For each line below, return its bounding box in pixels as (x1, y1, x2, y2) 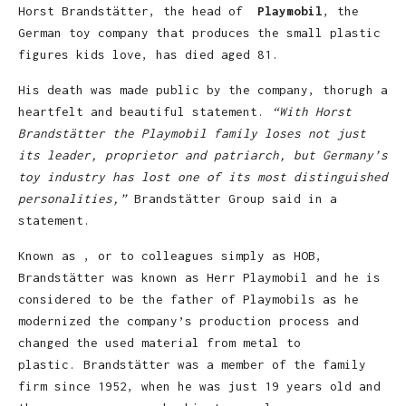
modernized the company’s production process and (18, 314, 359, 329)
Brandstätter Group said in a (127, 191, 337, 207)
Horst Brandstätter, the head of (18, 4, 257, 19)
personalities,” (18, 191, 127, 207)
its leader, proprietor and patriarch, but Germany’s (18, 148, 388, 163)
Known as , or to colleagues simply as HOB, (18, 248, 323, 264)
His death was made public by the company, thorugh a (18, 82, 388, 98)
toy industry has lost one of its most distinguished (18, 169, 388, 185)
